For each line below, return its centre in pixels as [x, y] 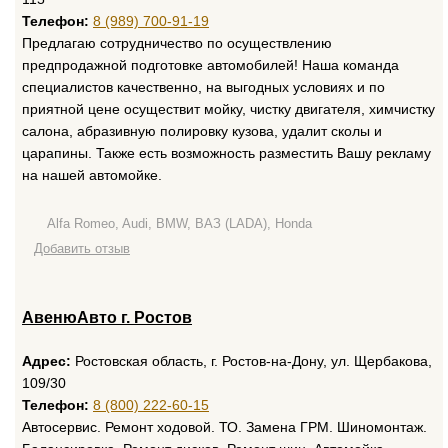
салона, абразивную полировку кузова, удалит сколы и [202, 131]
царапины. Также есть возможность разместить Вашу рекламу [226, 153]
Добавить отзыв [82, 248]
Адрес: [46, 361]
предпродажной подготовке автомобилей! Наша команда [210, 65]
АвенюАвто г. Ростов [107, 317]
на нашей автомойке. [92, 175]
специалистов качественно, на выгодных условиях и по [203, 87]
